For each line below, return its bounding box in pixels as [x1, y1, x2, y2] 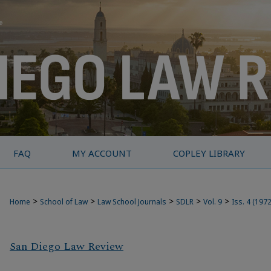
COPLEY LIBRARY [173, 147, 246, 159]
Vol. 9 [203, 197, 222, 207]
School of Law [40, 197, 88, 207]
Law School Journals [97, 197, 166, 207]
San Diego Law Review [10, 238, 123, 255]
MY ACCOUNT [72, 147, 132, 159]
